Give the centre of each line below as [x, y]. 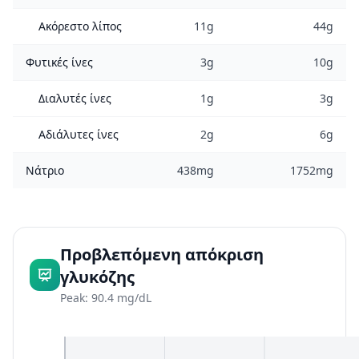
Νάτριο [45, 170]
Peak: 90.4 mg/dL [106, 298]
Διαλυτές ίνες [75, 98]
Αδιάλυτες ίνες [79, 134]
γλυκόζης [98, 277]
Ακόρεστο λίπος [80, 26]
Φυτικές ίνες [59, 62]
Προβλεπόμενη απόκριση [162, 254]
